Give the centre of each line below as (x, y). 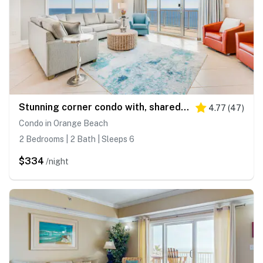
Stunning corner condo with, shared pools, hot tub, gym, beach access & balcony (185, 107)
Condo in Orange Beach (63, 124)
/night (57, 162)
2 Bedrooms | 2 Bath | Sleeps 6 (77, 139)
